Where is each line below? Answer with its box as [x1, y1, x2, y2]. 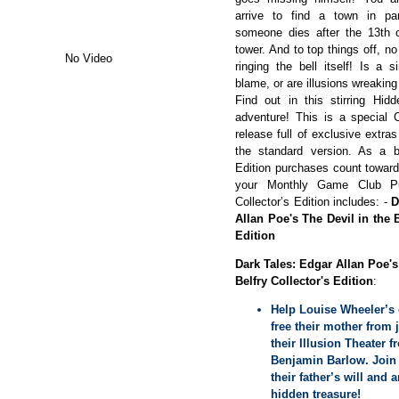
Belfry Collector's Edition [235, 274, 373, 288]
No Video [64, 52, 112, 65]
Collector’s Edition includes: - [235, 195, 391, 208]
